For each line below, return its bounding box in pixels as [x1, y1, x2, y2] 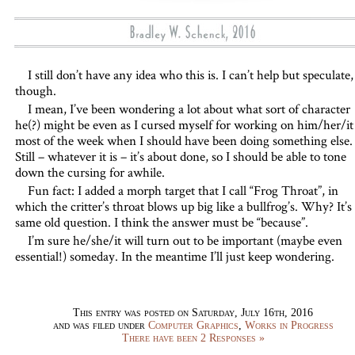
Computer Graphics [147, 319, 239, 331]
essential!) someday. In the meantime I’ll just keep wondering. [14, 247, 334, 265]
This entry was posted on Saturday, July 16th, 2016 [73, 307, 313, 319]
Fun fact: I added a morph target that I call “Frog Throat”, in [27, 181, 338, 199]
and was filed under [52, 319, 148, 331]
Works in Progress [244, 319, 334, 331]
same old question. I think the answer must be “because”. [14, 213, 308, 231]
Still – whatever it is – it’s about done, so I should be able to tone [14, 147, 346, 165]
